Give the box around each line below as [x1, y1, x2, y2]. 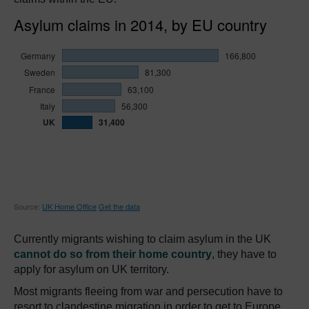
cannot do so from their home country [14, 248, 212, 260]
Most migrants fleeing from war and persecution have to [14, 285, 283, 297]
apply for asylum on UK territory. [14, 263, 169, 275]
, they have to [212, 248, 277, 260]
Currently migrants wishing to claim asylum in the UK [14, 232, 271, 245]
